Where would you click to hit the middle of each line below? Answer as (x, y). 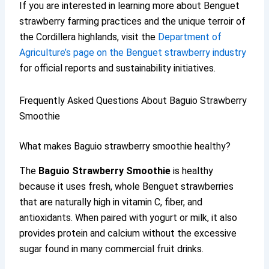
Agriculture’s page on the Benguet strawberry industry (133, 52)
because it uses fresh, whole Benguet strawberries (127, 186)
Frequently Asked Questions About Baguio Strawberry (133, 100)
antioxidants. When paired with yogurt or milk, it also (128, 217)
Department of (190, 37)
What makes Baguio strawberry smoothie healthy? (125, 146)
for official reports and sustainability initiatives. (118, 68)
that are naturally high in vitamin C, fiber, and (111, 202)
